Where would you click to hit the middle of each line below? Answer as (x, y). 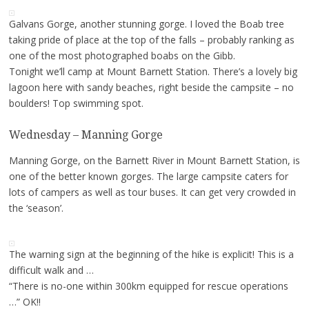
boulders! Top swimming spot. (76, 103)
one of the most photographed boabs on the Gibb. (122, 55)
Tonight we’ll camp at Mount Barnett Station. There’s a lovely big (153, 71)
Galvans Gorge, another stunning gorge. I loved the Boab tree (146, 23)
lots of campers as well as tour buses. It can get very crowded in (152, 192)
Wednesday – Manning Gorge (86, 134)
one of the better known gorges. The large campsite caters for (148, 177)
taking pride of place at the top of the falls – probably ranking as (151, 39)
